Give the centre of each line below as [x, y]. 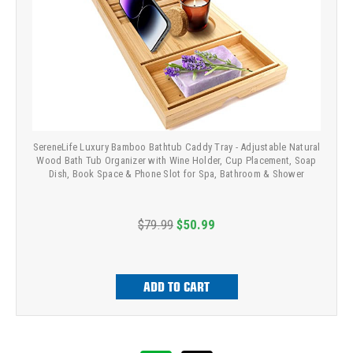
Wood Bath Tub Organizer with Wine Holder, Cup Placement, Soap [176, 160]
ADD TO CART [176, 286]
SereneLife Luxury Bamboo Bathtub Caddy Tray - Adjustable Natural [176, 147]
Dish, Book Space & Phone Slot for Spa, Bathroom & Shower [176, 173]
